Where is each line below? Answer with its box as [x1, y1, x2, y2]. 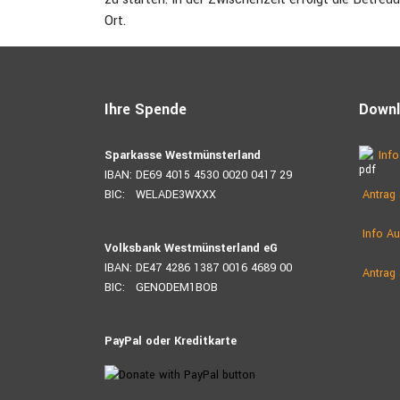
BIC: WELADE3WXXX [104, 187, 216, 203]
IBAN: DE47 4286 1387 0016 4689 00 [104, 260, 292, 276]
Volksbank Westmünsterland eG [104, 240, 278, 256]
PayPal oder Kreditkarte [104, 333, 237, 349]
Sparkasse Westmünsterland [104, 147, 261, 163]
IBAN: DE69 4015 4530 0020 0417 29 [104, 167, 292, 183]
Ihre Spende [104, 99, 187, 120]
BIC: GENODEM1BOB [104, 279, 218, 296]
